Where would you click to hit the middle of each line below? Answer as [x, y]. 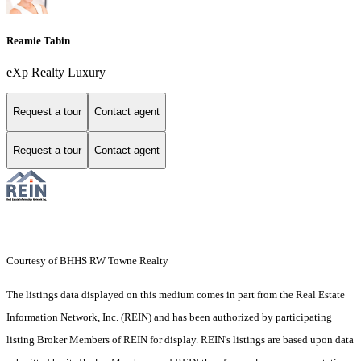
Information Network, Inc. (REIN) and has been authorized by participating [169, 317]
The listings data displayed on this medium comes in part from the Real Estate [176, 295]
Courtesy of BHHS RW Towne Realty [87, 261]
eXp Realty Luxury [56, 72]
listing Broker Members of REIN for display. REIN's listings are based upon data [180, 340]
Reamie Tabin [38, 40]
